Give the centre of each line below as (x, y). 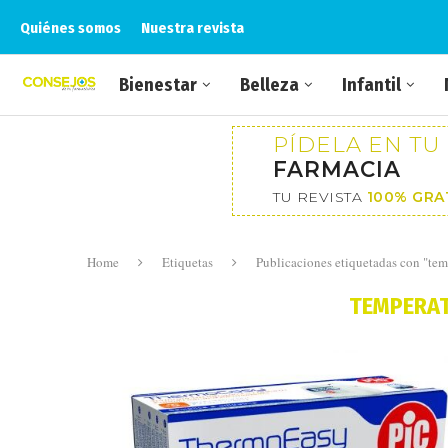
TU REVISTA (320, 197)
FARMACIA (337, 169)
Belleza (269, 85)
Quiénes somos (70, 27)
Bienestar (158, 85)
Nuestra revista (192, 27)
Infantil (371, 85)
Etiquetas (187, 262)
